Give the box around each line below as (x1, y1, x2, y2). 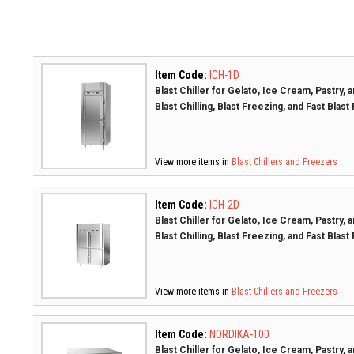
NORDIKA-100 (209, 328, 269, 341)
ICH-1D (209, 69, 239, 81)
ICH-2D (209, 198, 239, 211)
